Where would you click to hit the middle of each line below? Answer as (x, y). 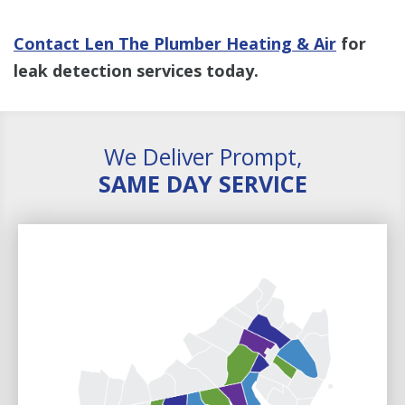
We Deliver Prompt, (202, 156)
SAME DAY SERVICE (202, 183)
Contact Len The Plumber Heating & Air (175, 43)
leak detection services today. (136, 70)
